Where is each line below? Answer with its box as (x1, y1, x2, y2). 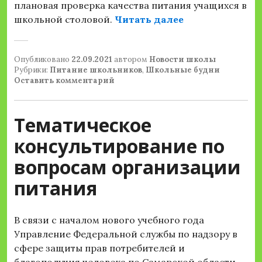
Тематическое (14, 112, 151, 138)
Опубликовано (14, 54, 71, 65)
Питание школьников (50, 65, 142, 75)
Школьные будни (146, 65, 220, 75)
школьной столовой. (14, 13, 112, 26)
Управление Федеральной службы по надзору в (14, 228, 237, 240)
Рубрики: (14, 65, 50, 75)
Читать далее (115, 13, 184, 26)
